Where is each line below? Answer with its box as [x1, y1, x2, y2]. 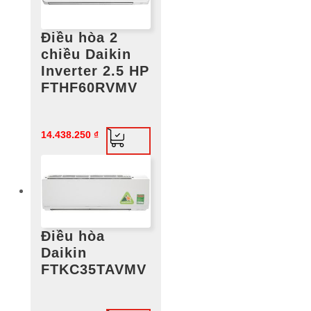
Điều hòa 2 [41, 30, 118, 46]
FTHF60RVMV [41, 80, 137, 96]
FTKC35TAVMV [41, 262, 146, 278]
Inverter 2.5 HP [41, 63, 149, 79]
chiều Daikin [41, 47, 131, 62]
